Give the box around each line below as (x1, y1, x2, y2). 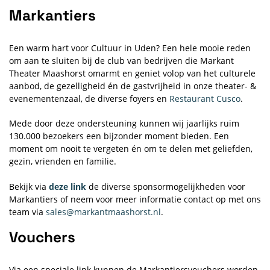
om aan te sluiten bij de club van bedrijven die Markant (9, 55, 234, 66)
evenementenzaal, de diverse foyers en (9, 93, 169, 104)
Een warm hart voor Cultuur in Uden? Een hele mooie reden (9, 42, 251, 54)
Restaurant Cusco (169, 93, 240, 104)
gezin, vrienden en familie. (9, 155, 116, 167)
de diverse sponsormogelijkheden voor (86, 180, 245, 192)
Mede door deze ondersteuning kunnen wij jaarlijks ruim (9, 117, 239, 129)
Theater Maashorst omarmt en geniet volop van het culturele (9, 67, 256, 79)
